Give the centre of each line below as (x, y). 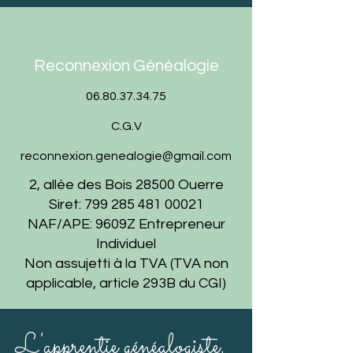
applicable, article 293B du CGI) (126, 283)
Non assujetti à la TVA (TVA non (126, 264)
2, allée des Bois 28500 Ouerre (126, 185)
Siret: (66, 204)
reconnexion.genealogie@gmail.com (126, 156)
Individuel (126, 244)
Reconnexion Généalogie (126, 66)
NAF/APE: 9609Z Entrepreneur (126, 224)
